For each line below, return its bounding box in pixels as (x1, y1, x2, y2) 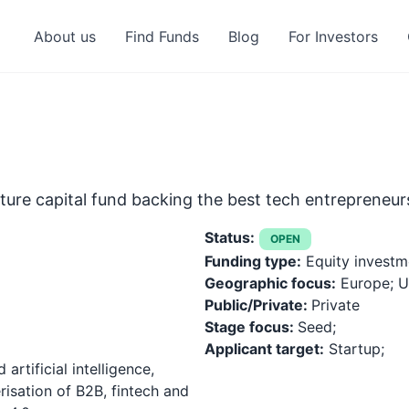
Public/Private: (204, 296, 311, 314)
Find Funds (124, 27, 199, 46)
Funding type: (204, 252, 301, 270)
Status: (204, 228, 255, 246)
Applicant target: (204, 340, 324, 358)
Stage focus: (204, 318, 298, 336)
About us (33, 27, 96, 46)
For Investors (288, 27, 378, 46)
